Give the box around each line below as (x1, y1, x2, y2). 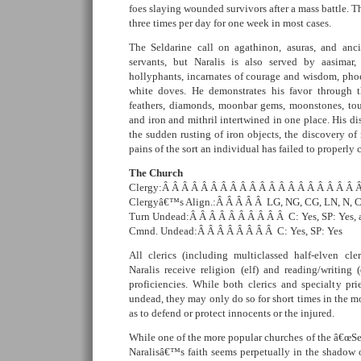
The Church (129, 167, 183, 179)
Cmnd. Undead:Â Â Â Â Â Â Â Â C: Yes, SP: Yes (129, 225, 342, 237)
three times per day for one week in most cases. (129, 17, 331, 29)
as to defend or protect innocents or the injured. (129, 307, 334, 319)
